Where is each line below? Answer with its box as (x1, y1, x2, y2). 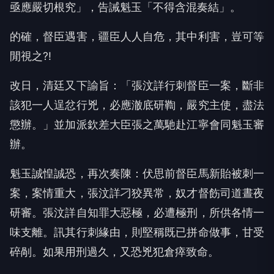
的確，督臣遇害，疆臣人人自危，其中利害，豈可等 (10, 30, 264, 43)
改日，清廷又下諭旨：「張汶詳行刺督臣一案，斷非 (10, 79, 264, 92)
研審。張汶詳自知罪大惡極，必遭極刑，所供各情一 (10, 206, 264, 220)
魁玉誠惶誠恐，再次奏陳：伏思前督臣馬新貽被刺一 (10, 167, 264, 180)
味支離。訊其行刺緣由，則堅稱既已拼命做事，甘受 (10, 226, 264, 239)
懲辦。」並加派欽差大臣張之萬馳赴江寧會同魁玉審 (10, 118, 264, 131)
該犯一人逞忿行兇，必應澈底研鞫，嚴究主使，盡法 (10, 98, 264, 112)
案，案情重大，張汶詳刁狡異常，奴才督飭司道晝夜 (10, 187, 264, 200)
